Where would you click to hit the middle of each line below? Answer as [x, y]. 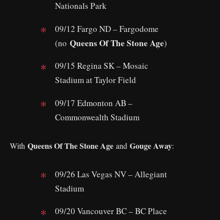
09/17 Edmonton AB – [94, 103]
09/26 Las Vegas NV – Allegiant [111, 174]
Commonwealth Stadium [97, 117]
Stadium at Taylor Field [96, 80]
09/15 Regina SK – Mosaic [102, 66]
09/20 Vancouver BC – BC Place [111, 211]
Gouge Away [151, 145]
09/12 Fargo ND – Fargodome [107, 28]
